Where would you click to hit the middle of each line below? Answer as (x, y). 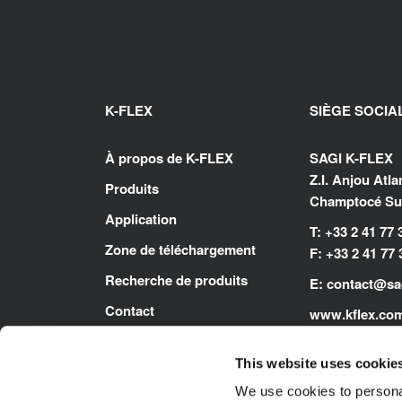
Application (141, 219)
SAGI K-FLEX (351, 158)
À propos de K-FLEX (169, 158)
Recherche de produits (176, 280)
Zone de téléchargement (180, 250)
